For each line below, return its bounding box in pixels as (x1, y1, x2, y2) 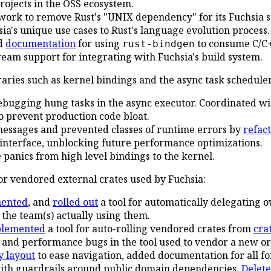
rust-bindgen (122, 38, 195, 50)
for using (76, 36, 122, 50)
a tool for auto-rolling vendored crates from (45, 221, 253, 235)
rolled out (53, 195, 98, 209)
